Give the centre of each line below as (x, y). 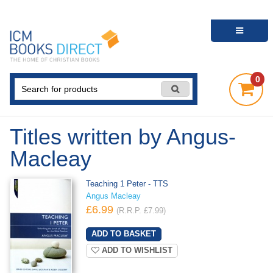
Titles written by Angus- (123, 137)
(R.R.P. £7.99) (141, 211)
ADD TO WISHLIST (136, 250)
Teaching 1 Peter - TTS (127, 184)
